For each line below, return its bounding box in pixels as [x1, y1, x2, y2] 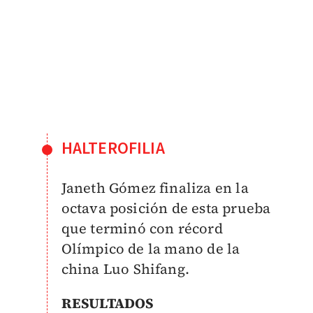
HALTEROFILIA [61, 136, 165, 161]
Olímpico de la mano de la [61, 239, 240, 259]
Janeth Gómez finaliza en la [61, 178, 249, 198]
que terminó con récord [61, 219, 223, 238]
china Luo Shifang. [61, 259, 190, 279]
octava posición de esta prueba [61, 198, 271, 218]
